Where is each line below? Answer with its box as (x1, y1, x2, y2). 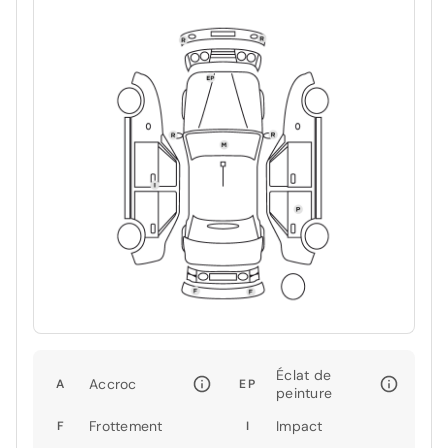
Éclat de (276, 365, 331, 384)
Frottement (89, 416, 163, 435)
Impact (276, 416, 323, 435)
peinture (276, 383, 332, 402)
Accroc (89, 374, 137, 393)
